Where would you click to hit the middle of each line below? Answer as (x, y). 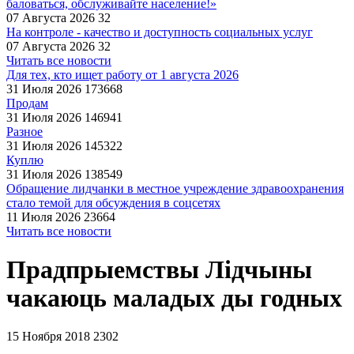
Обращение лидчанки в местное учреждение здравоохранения (175, 188)
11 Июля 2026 (43, 217)
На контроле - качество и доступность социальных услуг (160, 32)
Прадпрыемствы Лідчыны (159, 270)
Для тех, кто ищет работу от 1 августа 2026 (122, 75)
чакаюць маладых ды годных (174, 298)
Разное (24, 132)
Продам (27, 103)
